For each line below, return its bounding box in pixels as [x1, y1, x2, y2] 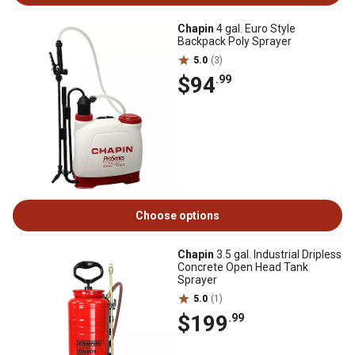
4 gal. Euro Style [214, 22, 296, 35]
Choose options [136, 209, 219, 222]
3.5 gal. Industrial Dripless [214, 248, 342, 261]
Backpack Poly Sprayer [177, 35, 292, 48]
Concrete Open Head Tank [177, 261, 308, 273]
